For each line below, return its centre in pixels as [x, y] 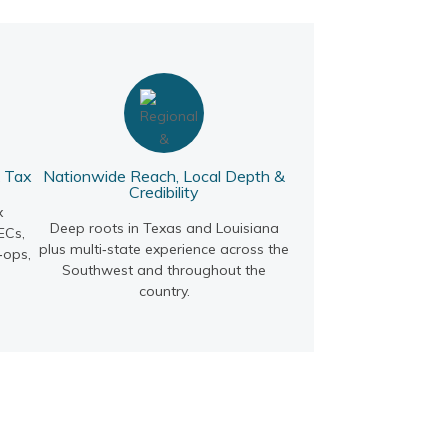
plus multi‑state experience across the [164, 248]
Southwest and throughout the [164, 269]
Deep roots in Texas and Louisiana [164, 227]
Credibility [164, 191]
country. [164, 290]
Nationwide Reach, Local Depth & [164, 175]
